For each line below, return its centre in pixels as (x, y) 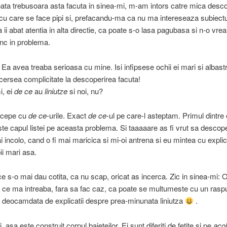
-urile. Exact (67, 116)
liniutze (56, 91)
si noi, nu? (85, 91)
